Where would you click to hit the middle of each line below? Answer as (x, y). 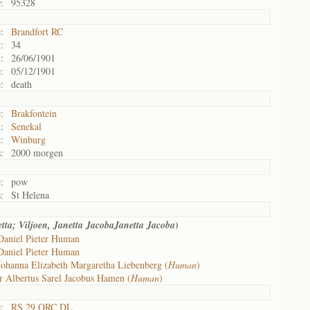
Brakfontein (34, 113)
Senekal (26, 126)
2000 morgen (37, 153)
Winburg (28, 139)
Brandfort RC (37, 31)
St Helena (30, 195)
